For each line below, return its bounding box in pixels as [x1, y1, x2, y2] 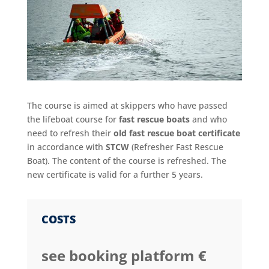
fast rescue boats [118, 113, 190, 125]
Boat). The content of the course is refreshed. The [26, 154, 226, 166]
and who [189, 113, 227, 125]
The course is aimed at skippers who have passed [26, 99, 228, 111]
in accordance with [26, 141, 106, 153]
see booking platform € [41, 245, 207, 265]
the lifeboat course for [26, 113, 119, 125]
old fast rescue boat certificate [113, 127, 240, 139]
